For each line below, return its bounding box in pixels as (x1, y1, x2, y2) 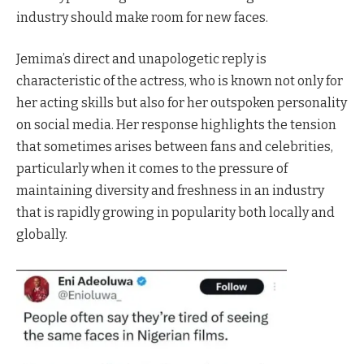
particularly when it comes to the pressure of (16, 161, 288, 177)
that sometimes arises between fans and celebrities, (16, 139, 333, 155)
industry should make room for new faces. (16, 9, 268, 25)
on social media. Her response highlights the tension (16, 117, 336, 133)
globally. (16, 227, 67, 243)
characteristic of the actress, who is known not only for (16, 73, 343, 89)
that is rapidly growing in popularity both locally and (16, 205, 335, 221)
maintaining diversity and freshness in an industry (16, 183, 324, 199)
